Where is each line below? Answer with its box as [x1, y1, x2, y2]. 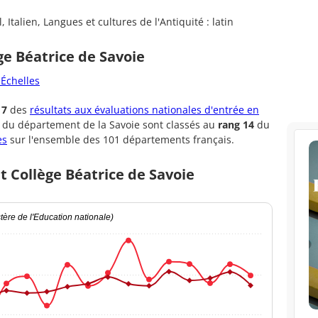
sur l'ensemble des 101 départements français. [7, 133, 234, 147]
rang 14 [218, 118, 254, 132]
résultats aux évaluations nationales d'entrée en [30, 103, 259, 117]
